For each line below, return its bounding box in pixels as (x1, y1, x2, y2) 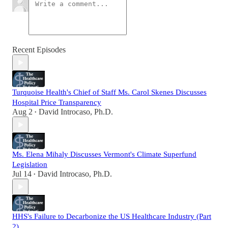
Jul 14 (12, 169, 32, 179)
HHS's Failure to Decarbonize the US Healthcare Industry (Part (12, 212, 211, 221)
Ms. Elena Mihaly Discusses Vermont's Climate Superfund (12, 150, 196, 159)
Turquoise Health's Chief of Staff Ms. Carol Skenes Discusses (12, 88, 207, 97)
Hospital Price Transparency (12, 98, 101, 107)
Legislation (12, 160, 47, 169)
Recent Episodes (12, 45, 66, 54)
